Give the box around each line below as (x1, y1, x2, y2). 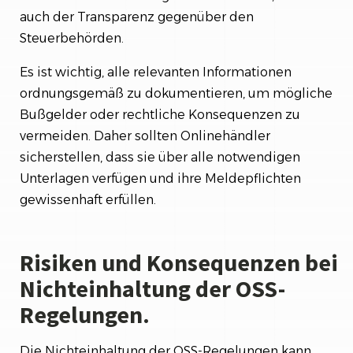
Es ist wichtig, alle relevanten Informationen (20, 64, 292, 80)
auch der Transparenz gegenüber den (20, 9, 254, 24)
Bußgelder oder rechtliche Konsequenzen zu (20, 106, 300, 122)
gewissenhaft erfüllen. (20, 191, 156, 207)
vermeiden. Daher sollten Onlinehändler (20, 128, 270, 143)
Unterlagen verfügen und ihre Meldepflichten (20, 170, 301, 186)
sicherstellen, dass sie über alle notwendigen (20, 149, 300, 165)
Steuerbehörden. (20, 30, 124, 46)
